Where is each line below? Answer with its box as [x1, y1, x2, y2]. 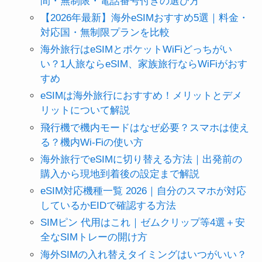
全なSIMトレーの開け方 [40, 232, 147, 243]
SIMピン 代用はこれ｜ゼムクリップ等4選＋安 [40, 217, 245, 229]
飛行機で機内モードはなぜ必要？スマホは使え [40, 122, 249, 133]
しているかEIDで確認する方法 [40, 200, 176, 212]
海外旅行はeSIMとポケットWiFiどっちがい [40, 44, 232, 56]
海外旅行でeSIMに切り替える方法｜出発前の [40, 153, 242, 165]
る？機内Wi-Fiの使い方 [40, 136, 143, 148]
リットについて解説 [40, 105, 130, 116]
